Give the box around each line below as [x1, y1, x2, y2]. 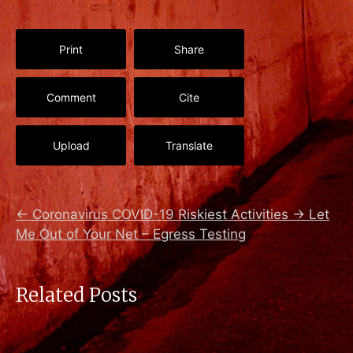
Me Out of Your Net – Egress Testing [16, 225, 246, 242]
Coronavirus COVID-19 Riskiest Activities [32, 206, 288, 222]
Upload [52, 138, 90, 152]
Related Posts [16, 282, 137, 307]
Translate [165, 138, 213, 152]
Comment [46, 90, 96, 104]
